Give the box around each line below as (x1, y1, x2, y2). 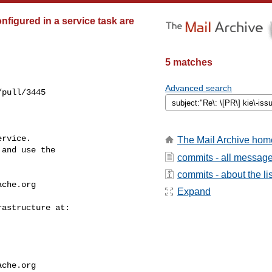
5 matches (165, 57, 212, 67)
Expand (177, 186, 211, 197)
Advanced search (165, 83, 232, 93)
